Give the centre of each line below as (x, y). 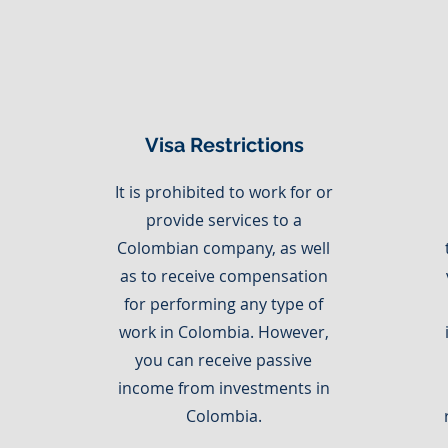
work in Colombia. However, (223, 332)
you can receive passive (223, 360)
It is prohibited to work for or (223, 192)
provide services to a (223, 220)
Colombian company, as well (223, 248)
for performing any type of (223, 304)
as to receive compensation (223, 276)
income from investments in (223, 388)
